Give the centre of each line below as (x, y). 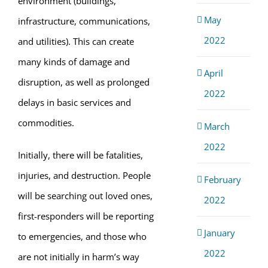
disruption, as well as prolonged (84, 82)
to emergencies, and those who (82, 236)
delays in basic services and (74, 102)
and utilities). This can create (76, 41)
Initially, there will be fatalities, (80, 155)
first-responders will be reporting (86, 216)
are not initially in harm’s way (79, 257)
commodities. (46, 123)
